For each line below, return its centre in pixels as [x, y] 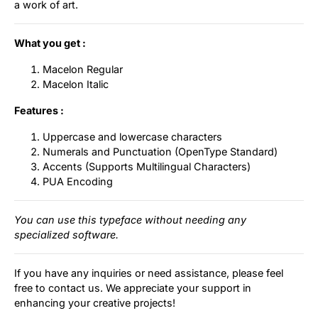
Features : [39, 111]
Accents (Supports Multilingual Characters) [147, 167]
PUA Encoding [78, 182]
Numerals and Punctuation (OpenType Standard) [160, 152]
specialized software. [66, 235]
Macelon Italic [76, 84]
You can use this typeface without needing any [130, 220]
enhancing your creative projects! [95, 303]
